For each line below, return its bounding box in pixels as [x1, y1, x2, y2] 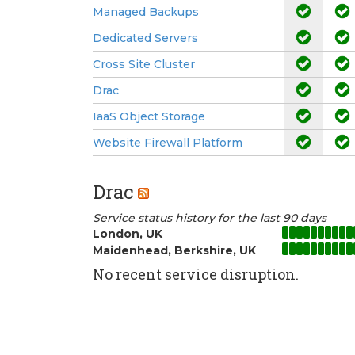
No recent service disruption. [93, 264, 299, 284]
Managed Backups [93, 4, 199, 19]
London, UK [93, 226, 162, 241]
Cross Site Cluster [93, 56, 195, 71]
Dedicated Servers [93, 30, 198, 45]
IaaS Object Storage [93, 109, 205, 124]
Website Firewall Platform [93, 135, 242, 150]
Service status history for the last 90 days [93, 210, 326, 225]
